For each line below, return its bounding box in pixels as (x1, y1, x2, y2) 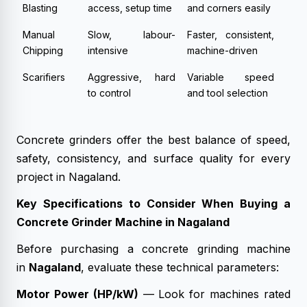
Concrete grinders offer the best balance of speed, (16, 133, 291, 147)
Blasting (23, 2, 58, 14)
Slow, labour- (88, 29, 175, 40)
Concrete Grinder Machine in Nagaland (16, 215, 230, 229)
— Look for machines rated (138, 287, 291, 301)
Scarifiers (23, 71, 65, 83)
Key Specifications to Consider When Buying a (16, 197, 291, 210)
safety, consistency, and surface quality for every (16, 151, 291, 165)
